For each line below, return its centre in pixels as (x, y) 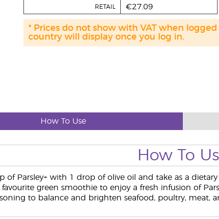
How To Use (63, 121)
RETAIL (105, 7)
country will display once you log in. (106, 37)
